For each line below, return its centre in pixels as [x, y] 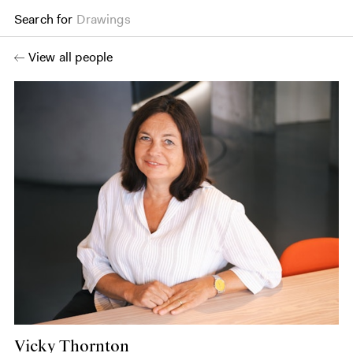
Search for [44, 19]
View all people [71, 57]
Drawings [104, 19]
